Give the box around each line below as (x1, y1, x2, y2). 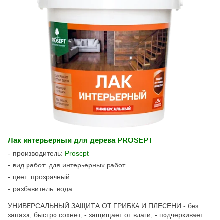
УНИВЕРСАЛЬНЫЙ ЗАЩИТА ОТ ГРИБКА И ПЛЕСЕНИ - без (8, 202, 198, 210)
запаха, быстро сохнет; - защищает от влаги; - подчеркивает (8, 211, 203, 219)
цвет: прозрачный (13, 173, 70, 181)
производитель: (13, 149, 65, 158)
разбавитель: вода (13, 185, 72, 193)
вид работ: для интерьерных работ (13, 161, 125, 169)
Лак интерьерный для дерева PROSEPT (8, 137, 153, 145)
